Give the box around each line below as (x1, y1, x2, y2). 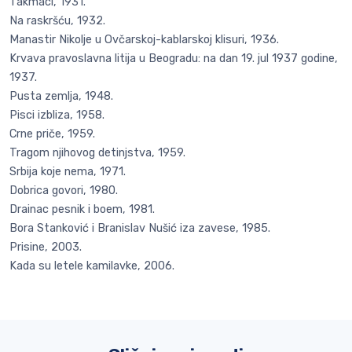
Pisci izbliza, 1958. (9, 108, 104, 123)
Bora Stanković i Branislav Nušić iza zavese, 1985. (9, 222, 270, 236)
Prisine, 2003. (9, 240, 82, 255)
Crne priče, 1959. (9, 127, 95, 141)
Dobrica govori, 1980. (9, 184, 118, 198)
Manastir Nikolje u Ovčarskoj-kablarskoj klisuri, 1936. (9, 33, 279, 47)
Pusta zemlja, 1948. (9, 90, 113, 104)
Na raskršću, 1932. (9, 14, 105, 28)
